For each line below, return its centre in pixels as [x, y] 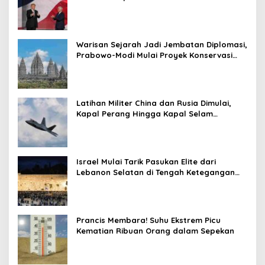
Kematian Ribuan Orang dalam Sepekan [155, 231]
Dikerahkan [98, 125]
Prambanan [99, 66]
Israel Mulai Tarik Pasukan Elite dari [146, 162]
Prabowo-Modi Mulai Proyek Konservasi [154, 55]
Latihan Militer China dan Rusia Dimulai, [154, 103]
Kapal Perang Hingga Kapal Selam [145, 114]
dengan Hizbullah [111, 183]
